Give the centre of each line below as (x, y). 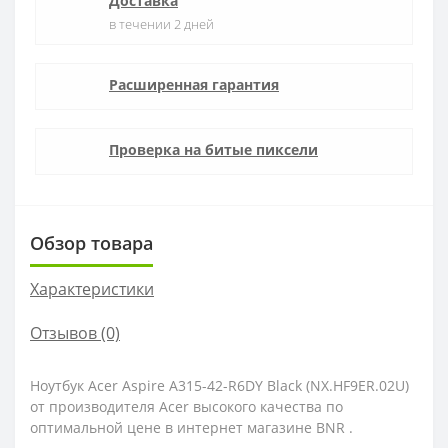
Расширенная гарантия (194, 84)
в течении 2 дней (161, 24)
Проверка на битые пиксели (213, 149)
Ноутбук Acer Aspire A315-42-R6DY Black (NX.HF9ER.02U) (219, 385)
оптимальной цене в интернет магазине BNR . (191, 427)
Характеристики (92, 289)
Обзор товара (91, 243)
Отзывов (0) (75, 333)
